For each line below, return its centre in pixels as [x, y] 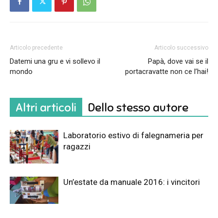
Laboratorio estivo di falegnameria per [133, 135]
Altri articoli [46, 107]
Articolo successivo [181, 47]
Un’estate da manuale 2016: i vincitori [132, 182]
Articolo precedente [36, 47]
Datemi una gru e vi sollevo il [55, 61]
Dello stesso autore [138, 107]
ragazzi [77, 146]
